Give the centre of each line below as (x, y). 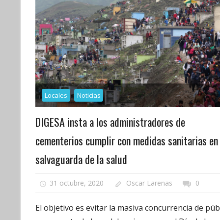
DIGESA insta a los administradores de (110, 122)
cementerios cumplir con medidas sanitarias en (127, 140)
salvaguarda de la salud (81, 159)
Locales (56, 95)
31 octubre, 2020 (76, 183)
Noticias (89, 95)
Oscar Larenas (150, 183)
